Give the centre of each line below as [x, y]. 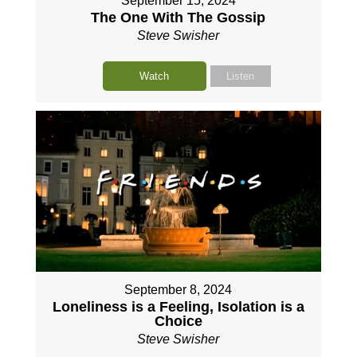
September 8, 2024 [178, 289]
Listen [241, 76]
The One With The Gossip [178, 17]
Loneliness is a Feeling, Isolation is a [178, 306]
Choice [178, 321]
